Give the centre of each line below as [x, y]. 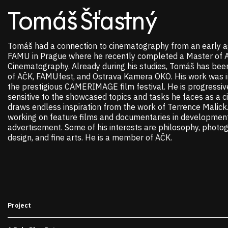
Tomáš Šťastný [82, 22]
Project [19, 205]
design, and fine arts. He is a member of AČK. [90, 137]
